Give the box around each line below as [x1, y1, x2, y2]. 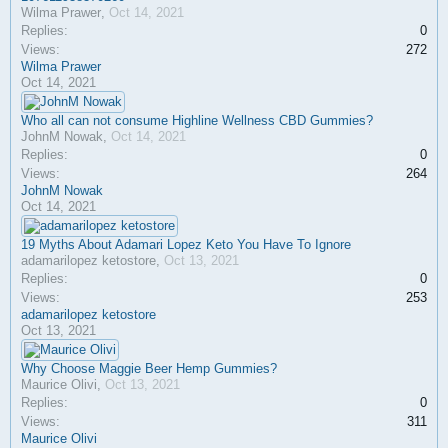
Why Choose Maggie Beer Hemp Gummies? [21, 361, 277, 376]
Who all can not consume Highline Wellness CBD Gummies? [21, 113, 373, 128]
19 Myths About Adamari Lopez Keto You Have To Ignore [21, 237, 351, 252]
